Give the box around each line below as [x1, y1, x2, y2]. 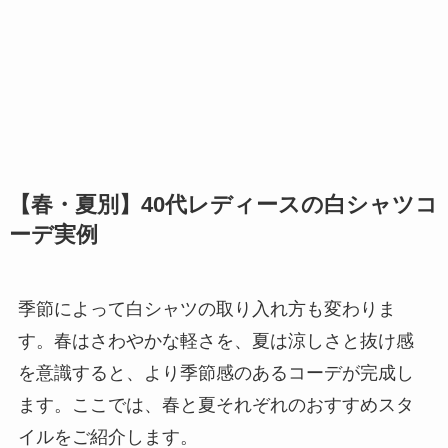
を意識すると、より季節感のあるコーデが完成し [17, 362, 414, 383]
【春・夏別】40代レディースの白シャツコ [8, 192, 438, 217]
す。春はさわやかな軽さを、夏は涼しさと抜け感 [17, 330, 414, 351]
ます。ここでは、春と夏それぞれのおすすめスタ [17, 394, 414, 415]
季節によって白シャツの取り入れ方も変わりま [17, 298, 396, 319]
